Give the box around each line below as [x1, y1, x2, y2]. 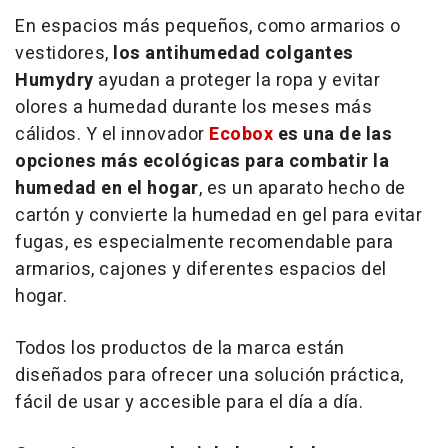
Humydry [15, 66, 94, 94]
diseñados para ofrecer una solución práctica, [15, 361, 404, 389]
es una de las [273, 120, 392, 148]
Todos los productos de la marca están [15, 334, 345, 362]
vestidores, [15, 39, 113, 67]
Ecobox [209, 120, 273, 148]
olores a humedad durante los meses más [15, 93, 372, 121]
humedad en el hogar [15, 174, 199, 202]
